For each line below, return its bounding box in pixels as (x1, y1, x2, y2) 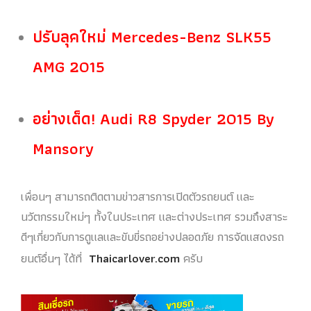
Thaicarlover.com (89, 248, 180, 268)
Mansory (33, 135, 94, 162)
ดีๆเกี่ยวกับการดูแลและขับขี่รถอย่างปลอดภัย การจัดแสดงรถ (21, 226, 284, 246)
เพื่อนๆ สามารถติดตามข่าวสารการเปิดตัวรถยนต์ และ (21, 186, 255, 206)
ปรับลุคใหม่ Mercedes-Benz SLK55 (33, 24, 272, 51)
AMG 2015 (33, 53, 106, 81)
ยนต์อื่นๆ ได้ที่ (21, 248, 89, 268)
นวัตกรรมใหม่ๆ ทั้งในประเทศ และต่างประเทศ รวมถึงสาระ (21, 206, 288, 226)
